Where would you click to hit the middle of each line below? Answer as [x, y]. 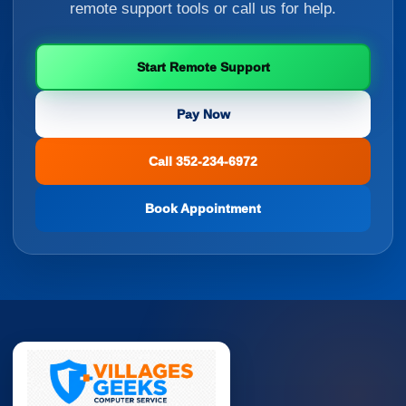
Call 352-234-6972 [203, 161]
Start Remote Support [203, 67]
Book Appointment [203, 208]
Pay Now [203, 114]
